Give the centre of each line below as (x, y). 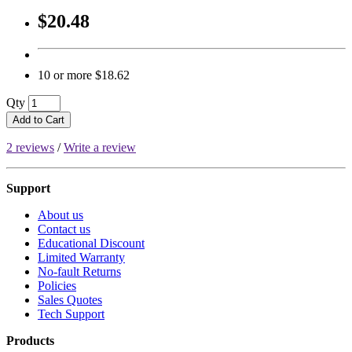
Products (30, 341)
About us (60, 215)
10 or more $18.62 (84, 75)
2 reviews (30, 148)
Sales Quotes (70, 300)
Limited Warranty (81, 258)
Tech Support (71, 314)
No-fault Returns (79, 272)
